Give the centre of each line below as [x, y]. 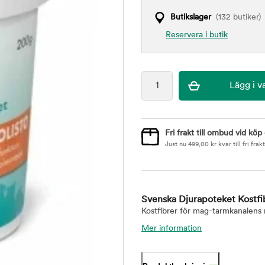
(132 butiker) [236, 17]
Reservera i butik [197, 35]
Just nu [177, 145]
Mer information [172, 229]
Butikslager [191, 17]
